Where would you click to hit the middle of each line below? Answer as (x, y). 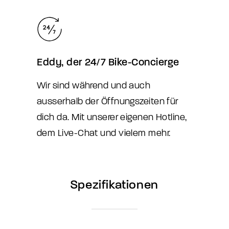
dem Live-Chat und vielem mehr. (104, 133)
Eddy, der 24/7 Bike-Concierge (108, 62)
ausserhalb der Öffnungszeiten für (108, 101)
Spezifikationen (114, 185)
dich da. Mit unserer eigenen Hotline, (112, 117)
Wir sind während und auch (94, 86)
